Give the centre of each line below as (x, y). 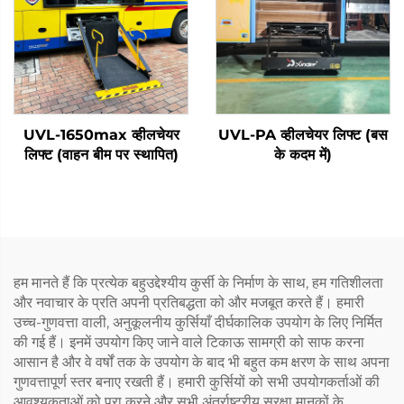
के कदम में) (303, 154)
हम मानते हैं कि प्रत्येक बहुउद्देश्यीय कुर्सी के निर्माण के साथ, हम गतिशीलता (198, 282)
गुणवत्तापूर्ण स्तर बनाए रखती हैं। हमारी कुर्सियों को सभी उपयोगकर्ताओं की (197, 381)
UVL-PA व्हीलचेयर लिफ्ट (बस (303, 134)
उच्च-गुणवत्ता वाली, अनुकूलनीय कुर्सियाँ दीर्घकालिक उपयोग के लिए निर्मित (198, 322)
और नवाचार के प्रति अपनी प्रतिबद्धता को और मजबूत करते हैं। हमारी (189, 302)
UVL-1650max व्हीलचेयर (101, 134)
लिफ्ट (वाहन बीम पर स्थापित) (101, 154)
